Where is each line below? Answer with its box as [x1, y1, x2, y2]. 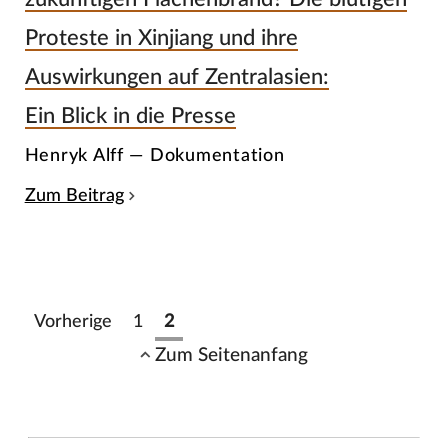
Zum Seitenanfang [155, 344, 309, 365]
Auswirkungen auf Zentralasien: [24, 65, 329, 88]
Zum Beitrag [24, 187, 124, 205]
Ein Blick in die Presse [24, 104, 236, 127]
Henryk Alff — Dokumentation [24, 146, 285, 166]
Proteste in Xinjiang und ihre [24, 26, 298, 49]
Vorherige [33, 313, 112, 331]
